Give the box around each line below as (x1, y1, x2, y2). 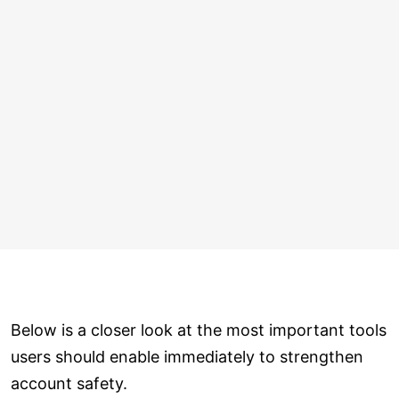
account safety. (11, 373, 127, 393)
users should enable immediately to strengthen (11, 346, 363, 366)
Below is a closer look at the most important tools (11, 320, 387, 339)
